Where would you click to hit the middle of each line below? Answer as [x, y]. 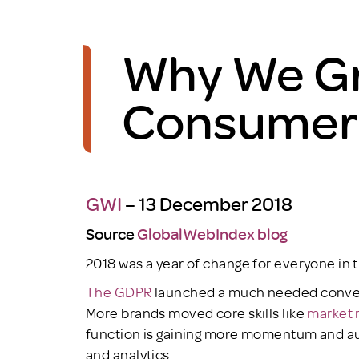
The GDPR [119, 291]
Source [111, 233]
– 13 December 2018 [207, 203]
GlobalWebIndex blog [212, 233]
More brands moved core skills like [197, 312]
